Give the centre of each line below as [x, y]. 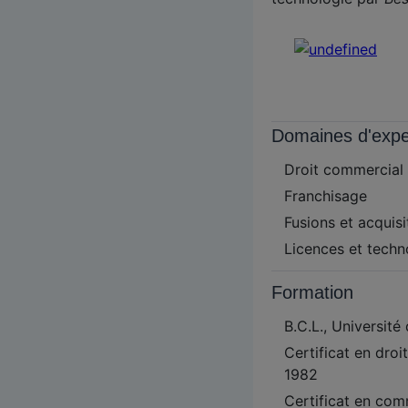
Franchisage [326, 196]
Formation [312, 292]
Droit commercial [344, 169]
